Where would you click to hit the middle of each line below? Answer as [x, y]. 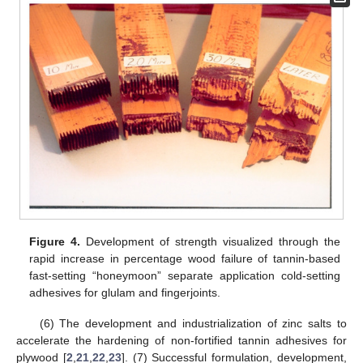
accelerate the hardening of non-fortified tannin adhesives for [181, 340]
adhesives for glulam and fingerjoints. [125, 292]
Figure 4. [55, 241]
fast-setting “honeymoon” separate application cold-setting [185, 275]
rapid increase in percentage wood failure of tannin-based [185, 258]
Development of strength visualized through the [210, 241]
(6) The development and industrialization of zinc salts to [193, 323]
